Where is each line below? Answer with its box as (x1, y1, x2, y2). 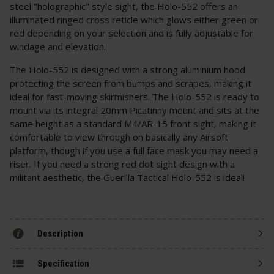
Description (37, 228, 83, 239)
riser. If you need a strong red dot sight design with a (10, 158, 235, 171)
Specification (37, 257, 89, 269)
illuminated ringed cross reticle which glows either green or (10, 13, 258, 26)
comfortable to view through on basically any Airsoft (10, 131, 228, 144)
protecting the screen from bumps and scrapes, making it (10, 77, 251, 90)
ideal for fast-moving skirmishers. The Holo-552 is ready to (10, 91, 259, 103)
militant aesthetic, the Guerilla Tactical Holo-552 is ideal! (10, 171, 245, 184)
